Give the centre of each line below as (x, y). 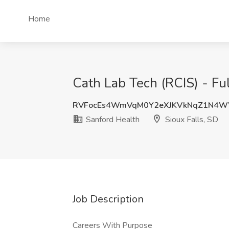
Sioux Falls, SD (191, 120)
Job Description (108, 199)
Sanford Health (112, 120)
